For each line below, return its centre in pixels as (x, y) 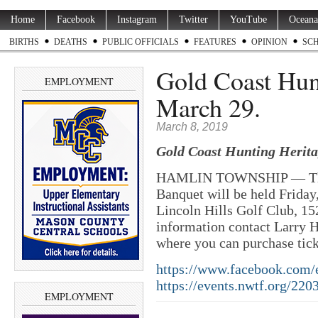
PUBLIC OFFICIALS (141, 42)
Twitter (193, 20)
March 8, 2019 (192, 127)
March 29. (213, 107)
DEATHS (71, 42)
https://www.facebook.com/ (236, 269)
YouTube (248, 20)
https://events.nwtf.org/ (224, 285)
